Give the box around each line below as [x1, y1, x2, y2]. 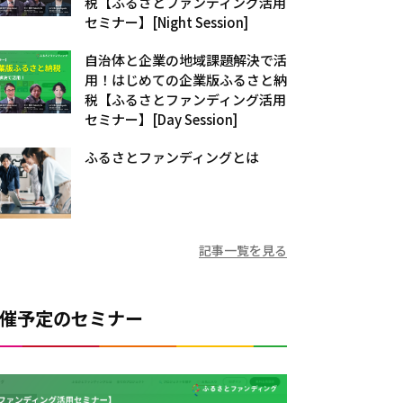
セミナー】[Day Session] [85, 109, 237, 129]
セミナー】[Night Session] [85, 12, 248, 31]
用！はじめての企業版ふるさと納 [85, 69, 287, 89]
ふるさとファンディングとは [85, 147, 259, 166]
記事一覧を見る [199, 240, 287, 259]
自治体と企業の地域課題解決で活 [85, 49, 287, 69]
